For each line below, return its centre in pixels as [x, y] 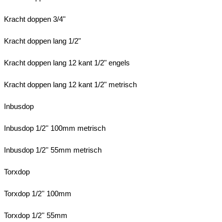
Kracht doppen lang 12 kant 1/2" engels [67, 62]
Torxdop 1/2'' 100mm [38, 193]
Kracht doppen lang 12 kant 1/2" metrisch [70, 84]
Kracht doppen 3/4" [35, 19]
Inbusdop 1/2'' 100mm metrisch [55, 128]
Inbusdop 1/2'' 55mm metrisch [53, 150]
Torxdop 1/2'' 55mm [36, 215]
